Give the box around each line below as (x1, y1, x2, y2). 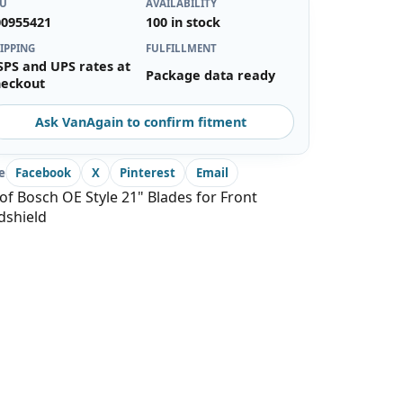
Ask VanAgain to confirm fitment (34, 112, 246, 130)
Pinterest (120, 164, 176, 181)
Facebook (15, 164, 72, 181)
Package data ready (146, 66, 275, 84)
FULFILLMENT (146, 40, 217, 55)
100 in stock (146, 13, 220, 31)
